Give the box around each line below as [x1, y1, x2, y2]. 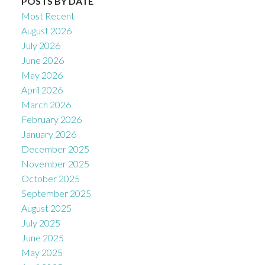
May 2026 [21, 69, 63, 80]
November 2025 [21, 157, 89, 169]
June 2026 [21, 54, 64, 66]
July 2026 [21, 39, 60, 51]
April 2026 [21, 83, 63, 95]
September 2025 [21, 187, 91, 199]
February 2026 [21, 113, 82, 125]
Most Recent [21, 9, 75, 21]
